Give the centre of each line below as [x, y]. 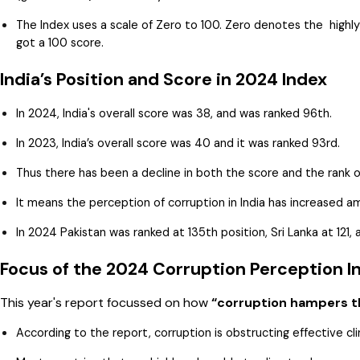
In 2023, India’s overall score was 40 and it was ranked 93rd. [178, 143]
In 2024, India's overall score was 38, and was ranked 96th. [174, 114]
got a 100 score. [60, 43]
